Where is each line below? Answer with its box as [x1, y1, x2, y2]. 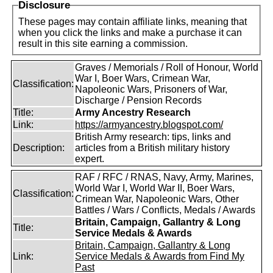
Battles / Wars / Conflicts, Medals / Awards [75, 205, 255, 215]
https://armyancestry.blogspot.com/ [75, 119, 223, 130]
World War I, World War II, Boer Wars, [75, 183, 235, 193]
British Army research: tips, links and [75, 132, 231, 142]
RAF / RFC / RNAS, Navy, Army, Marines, [75, 172, 253, 182]
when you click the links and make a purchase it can [18, 27, 242, 38]
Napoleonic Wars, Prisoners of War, [75, 84, 227, 94]
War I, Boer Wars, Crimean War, [75, 73, 210, 83]
